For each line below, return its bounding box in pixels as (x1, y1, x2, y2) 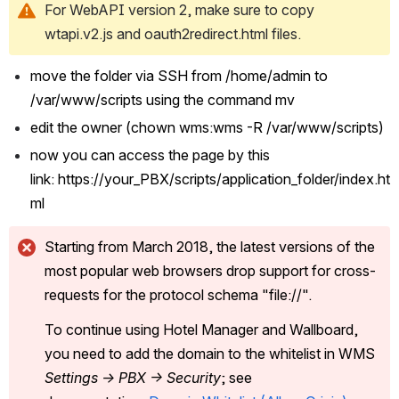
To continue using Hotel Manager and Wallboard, (45, 320, 358, 338)
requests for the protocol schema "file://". (45, 285, 312, 304)
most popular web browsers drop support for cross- (45, 261, 376, 280)
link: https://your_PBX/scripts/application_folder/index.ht (30, 169, 390, 188)
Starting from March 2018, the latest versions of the (45, 237, 375, 256)
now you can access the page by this (30, 145, 270, 164)
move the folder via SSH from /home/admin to (30, 66, 328, 85)
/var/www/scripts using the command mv (30, 90, 298, 109)
